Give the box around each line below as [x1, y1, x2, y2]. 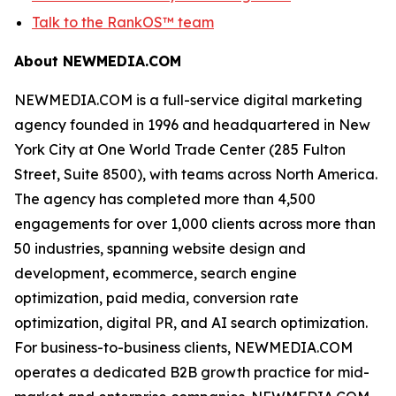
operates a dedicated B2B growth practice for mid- [14, 362, 369, 381]
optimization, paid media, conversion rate [14, 288, 299, 307]
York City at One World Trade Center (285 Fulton [14, 140, 346, 158]
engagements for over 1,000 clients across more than [14, 214, 376, 232]
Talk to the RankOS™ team [32, 12, 214, 31]
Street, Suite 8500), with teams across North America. [14, 164, 377, 183]
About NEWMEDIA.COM [14, 51, 181, 70]
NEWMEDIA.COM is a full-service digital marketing [14, 90, 362, 109]
